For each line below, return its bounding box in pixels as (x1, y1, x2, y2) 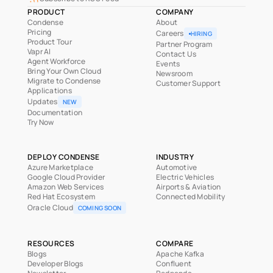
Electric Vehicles (156, 172, 214, 182)
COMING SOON (77, 204, 122, 212)
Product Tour (27, 37, 72, 47)
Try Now (27, 117, 54, 127)
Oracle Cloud (27, 202, 73, 213)
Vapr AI (27, 46, 51, 57)
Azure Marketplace (27, 162, 94, 172)
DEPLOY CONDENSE (27, 152, 100, 162)
